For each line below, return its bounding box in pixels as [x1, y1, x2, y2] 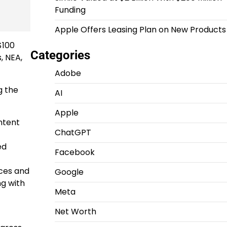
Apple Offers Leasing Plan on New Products [54, 24, 226, 35]
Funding [54, 4, 86, 16]
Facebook [54, 146, 95, 158]
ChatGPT [54, 127, 91, 138]
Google [54, 166, 84, 178]
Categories [30, 48, 90, 62]
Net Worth [54, 206, 96, 217]
